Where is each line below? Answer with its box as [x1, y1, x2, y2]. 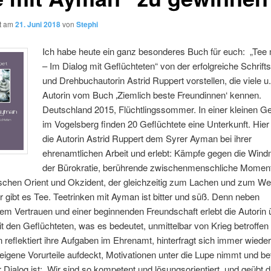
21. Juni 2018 [15, 18, 60, 30]
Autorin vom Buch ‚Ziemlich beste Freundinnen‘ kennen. [42, 88, 262, 102]
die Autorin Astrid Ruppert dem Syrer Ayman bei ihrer [42, 132, 252, 145]
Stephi [76, 18, 98, 30]
